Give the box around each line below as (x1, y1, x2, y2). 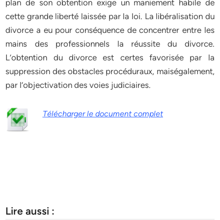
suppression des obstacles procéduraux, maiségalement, (5, 66, 215, 76)
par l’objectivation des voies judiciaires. (5, 80, 151, 90)
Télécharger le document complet (42, 109, 163, 118)
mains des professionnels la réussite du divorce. (5, 39, 215, 49)
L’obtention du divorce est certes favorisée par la (5, 53, 215, 62)
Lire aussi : (5, 204, 55, 217)
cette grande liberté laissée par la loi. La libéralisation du (5, 11, 215, 21)
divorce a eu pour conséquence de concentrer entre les (5, 25, 215, 35)
